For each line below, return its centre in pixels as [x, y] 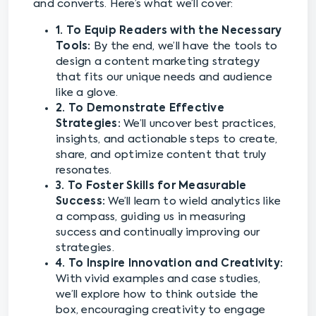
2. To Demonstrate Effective [140, 108]
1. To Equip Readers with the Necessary [169, 31]
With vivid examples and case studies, [158, 279]
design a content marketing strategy [158, 62]
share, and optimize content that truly [161, 155]
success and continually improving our [158, 232]
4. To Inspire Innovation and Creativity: [169, 263]
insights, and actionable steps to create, [167, 139]
